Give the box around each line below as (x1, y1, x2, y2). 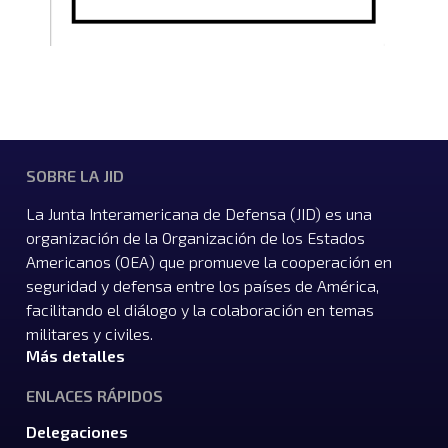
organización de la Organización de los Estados (26, 228, 365, 248)
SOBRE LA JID (26, 166, 124, 186)
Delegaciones (26, 422, 128, 442)
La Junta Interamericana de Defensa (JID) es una (26, 204, 372, 224)
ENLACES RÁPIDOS (26, 386, 163, 406)
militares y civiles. (26, 324, 153, 344)
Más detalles (26, 346, 125, 366)
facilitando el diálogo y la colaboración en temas (26, 300, 374, 320)
